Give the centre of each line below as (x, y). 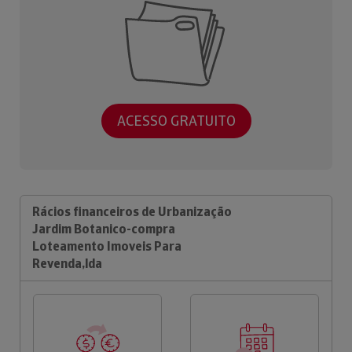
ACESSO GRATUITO (176, 121)
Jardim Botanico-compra (104, 229)
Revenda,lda (67, 263)
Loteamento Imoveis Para (107, 246)
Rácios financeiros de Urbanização (132, 211)
